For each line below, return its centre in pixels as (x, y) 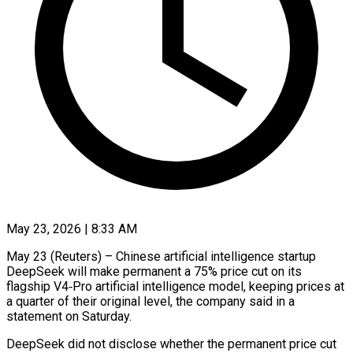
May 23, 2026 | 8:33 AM (72, 229)
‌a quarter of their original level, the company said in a (150, 301)
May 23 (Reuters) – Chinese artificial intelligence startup (161, 256)
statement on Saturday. (69, 316)
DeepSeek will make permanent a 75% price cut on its (154, 271)
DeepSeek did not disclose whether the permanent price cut (171, 344)
